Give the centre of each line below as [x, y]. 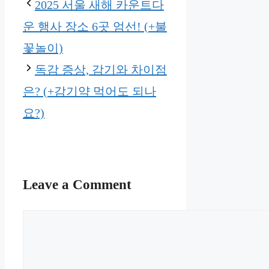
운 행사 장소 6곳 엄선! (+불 [95, 26]
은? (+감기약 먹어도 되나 [89, 91]
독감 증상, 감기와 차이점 [101, 69]
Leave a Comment [77, 185]
